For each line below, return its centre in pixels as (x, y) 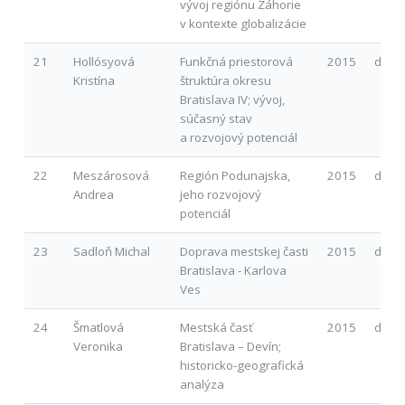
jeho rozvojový (220, 194)
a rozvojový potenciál (238, 137)
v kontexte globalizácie (243, 23)
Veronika (98, 346)
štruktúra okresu (225, 80)
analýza (202, 384)
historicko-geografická (241, 365)
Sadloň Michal (111, 251)
